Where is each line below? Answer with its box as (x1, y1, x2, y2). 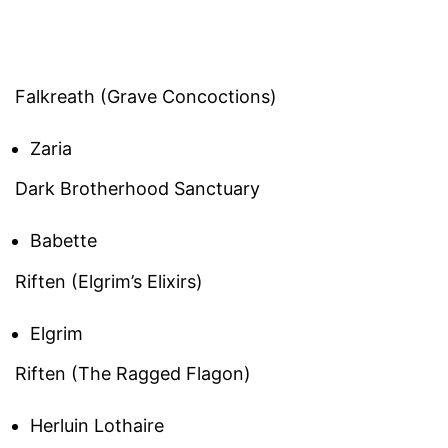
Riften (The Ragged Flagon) (15, 363, 251, 385)
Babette (30, 230, 97, 252)
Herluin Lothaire (30, 415, 164, 437)
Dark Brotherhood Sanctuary (15, 178, 260, 200)
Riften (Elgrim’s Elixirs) (15, 270, 203, 292)
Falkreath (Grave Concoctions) (15, 85, 277, 107)
